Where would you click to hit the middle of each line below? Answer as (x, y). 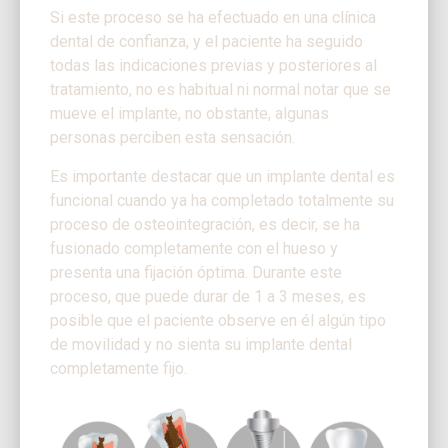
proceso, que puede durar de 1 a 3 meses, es (208, 296)
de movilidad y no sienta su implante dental (201, 344)
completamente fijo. (118, 368)
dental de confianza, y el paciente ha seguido (206, 42)
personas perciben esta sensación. (172, 138)
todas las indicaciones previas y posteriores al (213, 66)
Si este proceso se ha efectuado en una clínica (213, 18)
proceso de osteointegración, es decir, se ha (205, 224)
